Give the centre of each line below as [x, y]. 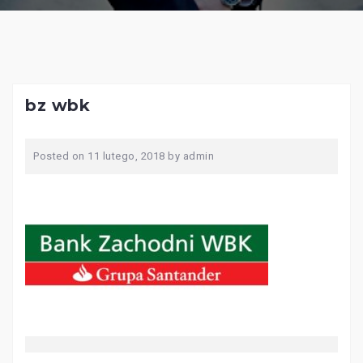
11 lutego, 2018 [126, 156]
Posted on [60, 156]
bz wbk [58, 105]
